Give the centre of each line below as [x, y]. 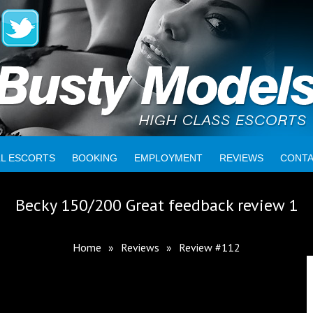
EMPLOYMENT [168, 158]
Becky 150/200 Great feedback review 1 [156, 205]
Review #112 [210, 247]
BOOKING [94, 158]
